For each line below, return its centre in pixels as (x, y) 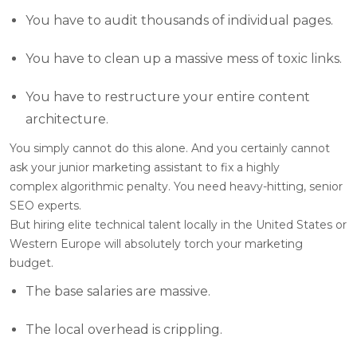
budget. (31, 263)
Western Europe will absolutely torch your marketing (156, 243)
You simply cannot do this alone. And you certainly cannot (170, 148)
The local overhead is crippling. (124, 329)
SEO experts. (45, 205)
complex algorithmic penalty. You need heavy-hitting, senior (176, 186)
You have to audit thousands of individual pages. (179, 20)
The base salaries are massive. (118, 291)
